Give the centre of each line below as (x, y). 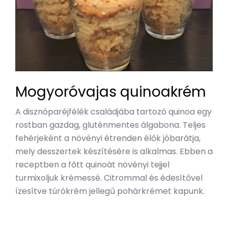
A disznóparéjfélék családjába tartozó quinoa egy (113, 112)
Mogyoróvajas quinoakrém (111, 92)
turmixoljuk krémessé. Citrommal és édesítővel (109, 178)
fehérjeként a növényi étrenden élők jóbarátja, (108, 138)
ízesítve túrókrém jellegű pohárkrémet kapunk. (110, 191)
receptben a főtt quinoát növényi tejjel (92, 165)
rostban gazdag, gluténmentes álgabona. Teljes (110, 125)
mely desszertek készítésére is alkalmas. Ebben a (114, 152)
